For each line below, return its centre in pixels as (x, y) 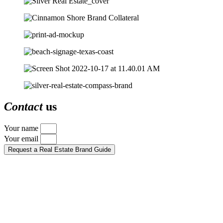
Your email (22, 138)
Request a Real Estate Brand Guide (59, 149)
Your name (22, 128)
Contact (23, 106)
